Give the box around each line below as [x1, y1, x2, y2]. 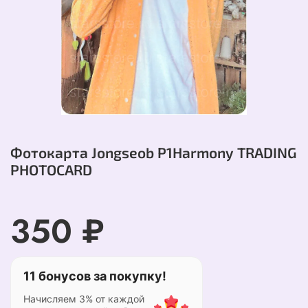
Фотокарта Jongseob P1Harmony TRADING [10, 144, 296, 162]
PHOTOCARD [10, 161, 92, 179]
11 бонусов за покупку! [23, 269, 166, 284]
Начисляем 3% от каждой [23, 293, 144, 305]
